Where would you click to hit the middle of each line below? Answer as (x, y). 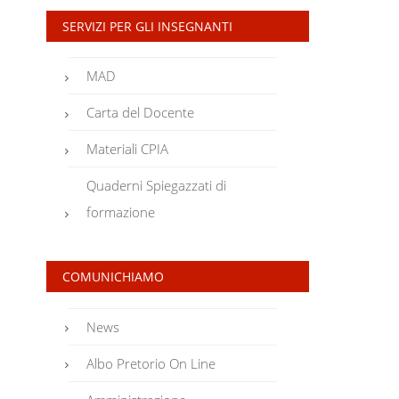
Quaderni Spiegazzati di (157, 186)
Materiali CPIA (128, 149)
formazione (121, 212)
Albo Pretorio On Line (151, 363)
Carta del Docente (141, 113)
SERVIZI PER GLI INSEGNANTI (147, 26)
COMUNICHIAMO (113, 277)
